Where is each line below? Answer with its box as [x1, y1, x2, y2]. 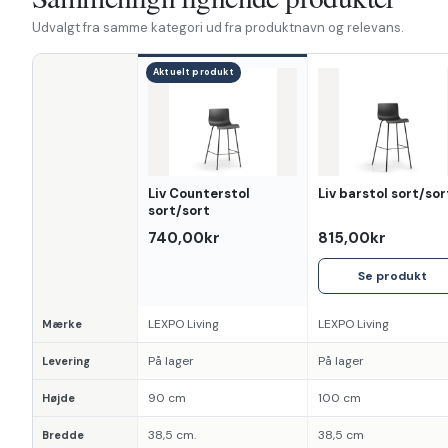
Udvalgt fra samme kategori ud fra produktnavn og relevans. [32, 18, 404, 36]
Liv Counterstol [148, 184, 250, 202]
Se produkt [358, 267, 427, 284]
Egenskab [33, 179, 110, 201]
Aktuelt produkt [153, 65, 234, 78]
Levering [42, 353, 90, 368]
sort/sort [148, 201, 210, 219]
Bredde [42, 427, 84, 442]
